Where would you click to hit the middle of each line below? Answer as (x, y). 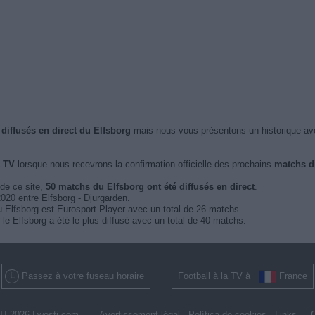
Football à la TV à (218, 276)
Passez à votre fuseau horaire (83, 276)
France (293, 276)
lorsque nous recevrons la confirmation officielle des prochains (144, 164)
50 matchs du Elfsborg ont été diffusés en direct (150, 187)
